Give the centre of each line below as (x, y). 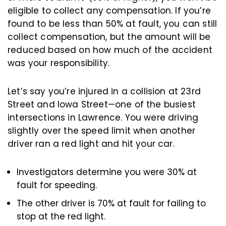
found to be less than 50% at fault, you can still (112, 24)
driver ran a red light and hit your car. (91, 144)
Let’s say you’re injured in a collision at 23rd (104, 91)
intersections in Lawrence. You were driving (103, 118)
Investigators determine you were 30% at (107, 172)
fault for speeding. (57, 185)
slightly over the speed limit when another (102, 131)
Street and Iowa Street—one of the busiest (102, 104)
